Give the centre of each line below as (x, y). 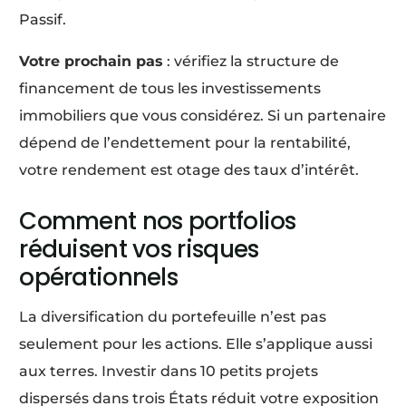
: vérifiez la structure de (251, 61)
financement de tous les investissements (170, 88)
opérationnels (99, 277)
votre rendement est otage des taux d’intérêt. (189, 169)
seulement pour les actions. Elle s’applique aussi (196, 343)
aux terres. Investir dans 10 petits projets (169, 371)
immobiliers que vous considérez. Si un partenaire (203, 115)
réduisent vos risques (139, 249)
